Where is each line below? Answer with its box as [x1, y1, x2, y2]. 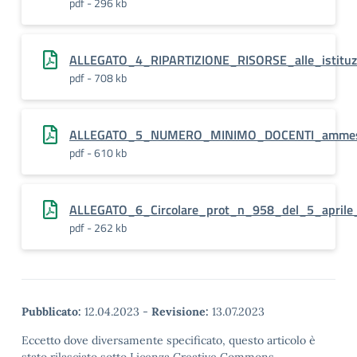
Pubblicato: [22, 304, 81, 319]
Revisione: [151, 304, 209, 319]
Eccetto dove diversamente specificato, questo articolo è [22, 333, 316, 347]
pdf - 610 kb [69, 144, 127, 161]
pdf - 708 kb [69, 69, 127, 86]
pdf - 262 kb [69, 219, 127, 236]
